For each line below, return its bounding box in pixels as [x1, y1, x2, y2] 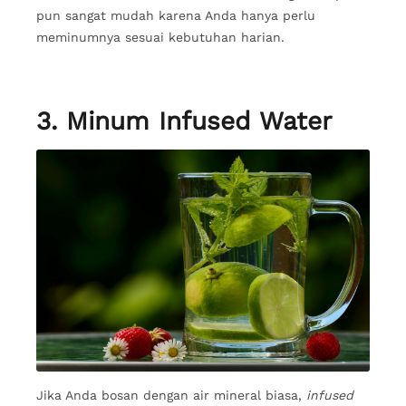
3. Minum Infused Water [36, 105, 332, 136]
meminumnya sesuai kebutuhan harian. [36, 29, 289, 44]
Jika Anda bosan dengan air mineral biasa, [36, 388, 306, 403]
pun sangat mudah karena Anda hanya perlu [36, 7, 315, 23]
